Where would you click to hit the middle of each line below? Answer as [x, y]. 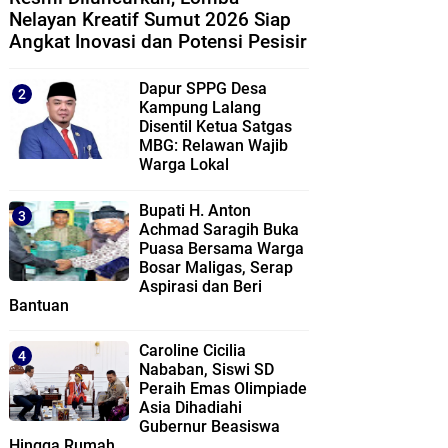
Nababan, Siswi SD [206, 370]
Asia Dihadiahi [190, 408]
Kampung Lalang [200, 108]
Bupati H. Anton [195, 210]
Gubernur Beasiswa [209, 427]
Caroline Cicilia [192, 351]
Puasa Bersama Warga [221, 248]
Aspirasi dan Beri [200, 286]
